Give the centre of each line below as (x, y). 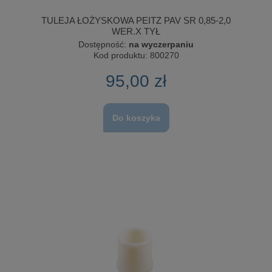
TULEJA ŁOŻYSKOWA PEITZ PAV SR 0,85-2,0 (136, 21)
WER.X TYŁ (136, 32)
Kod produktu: (120, 56)
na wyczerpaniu (161, 45)
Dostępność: (102, 45)
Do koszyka (136, 117)
